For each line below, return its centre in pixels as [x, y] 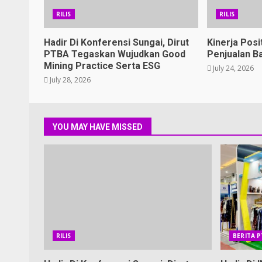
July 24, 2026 [233, 68]
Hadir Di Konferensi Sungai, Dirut [116, 42]
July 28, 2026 [69, 80]
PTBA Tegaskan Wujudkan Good [115, 54]
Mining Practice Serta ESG [102, 66]
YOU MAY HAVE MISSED [98, 127]
